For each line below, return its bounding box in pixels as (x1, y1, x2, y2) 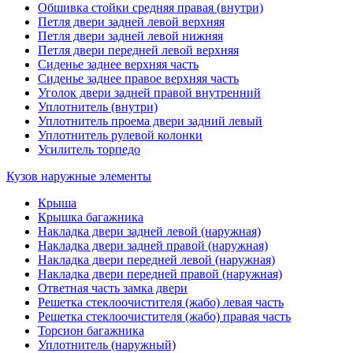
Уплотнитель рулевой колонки (38, 128, 203, 142)
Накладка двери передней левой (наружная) (38, 252, 275, 266)
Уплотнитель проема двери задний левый (38, 113, 262, 128)
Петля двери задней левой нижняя (38, 28, 223, 43)
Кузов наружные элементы (6, 169, 151, 183)
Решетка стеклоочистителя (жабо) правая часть (38, 309, 291, 323)
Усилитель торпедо (38, 142, 140, 156)
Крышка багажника (38, 210, 143, 224)
